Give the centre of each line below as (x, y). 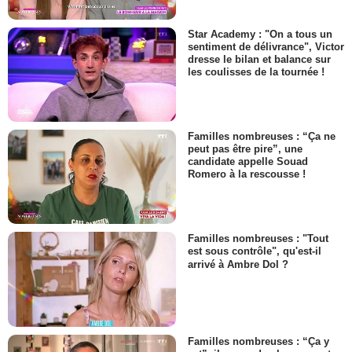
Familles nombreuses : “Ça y (258, 341)
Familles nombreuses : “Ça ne (262, 137)
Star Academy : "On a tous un (260, 34)
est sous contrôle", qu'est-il (255, 251)
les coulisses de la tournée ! (256, 71)
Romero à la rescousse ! (247, 174)
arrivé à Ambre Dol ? (238, 264)
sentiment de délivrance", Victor (266, 46)
